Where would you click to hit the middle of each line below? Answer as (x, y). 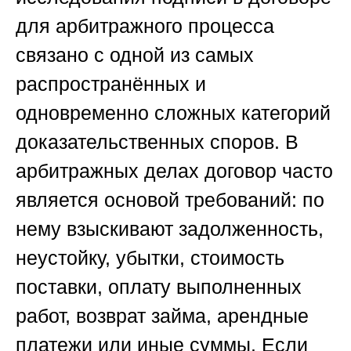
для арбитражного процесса (145, 26)
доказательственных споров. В (157, 142)
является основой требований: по (170, 200)
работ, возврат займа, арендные (162, 316)
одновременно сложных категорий (173, 113)
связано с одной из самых (135, 55)
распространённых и (111, 84)
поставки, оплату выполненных (159, 287)
